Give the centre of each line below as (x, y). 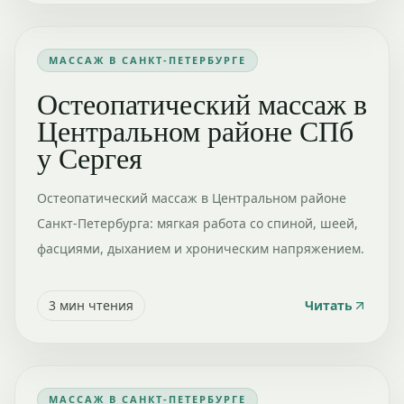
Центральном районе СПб (195, 130)
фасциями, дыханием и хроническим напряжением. (201, 248)
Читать (329, 305)
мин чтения (95, 305)
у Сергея (90, 157)
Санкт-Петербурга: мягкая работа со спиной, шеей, (197, 223)
